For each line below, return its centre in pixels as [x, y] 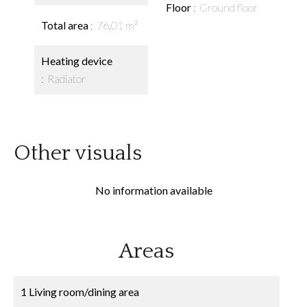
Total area [66, 25]
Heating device [77, 61]
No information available [153, 190]
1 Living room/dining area [80, 292]
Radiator [66, 78]
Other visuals [78, 153]
